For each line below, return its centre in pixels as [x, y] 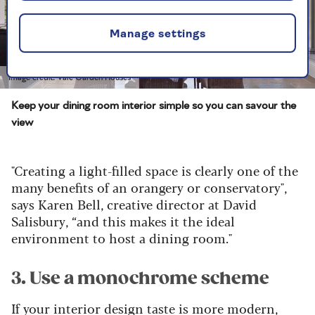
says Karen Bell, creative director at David [134, 204]
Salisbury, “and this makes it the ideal [123, 221]
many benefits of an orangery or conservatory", [149, 187]
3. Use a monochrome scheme [140, 279]
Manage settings [157, 35]
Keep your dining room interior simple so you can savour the [154, 106]
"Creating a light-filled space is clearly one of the [155, 171]
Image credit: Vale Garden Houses [70, 78]
